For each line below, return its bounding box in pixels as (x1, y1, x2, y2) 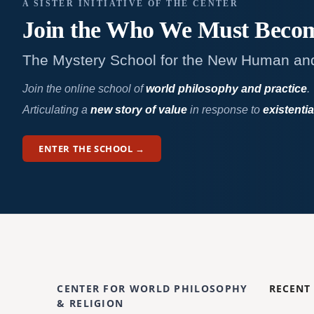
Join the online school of (22, 82, 146, 95)
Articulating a (22, 103, 90, 116)
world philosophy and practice (145, 82, 307, 95)
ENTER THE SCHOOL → (38, 142, 145, 155)
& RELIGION (57, 296, 124, 310)
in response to (186, 103, 263, 116)
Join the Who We (22, 16, 198, 43)
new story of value (90, 103, 187, 116)
